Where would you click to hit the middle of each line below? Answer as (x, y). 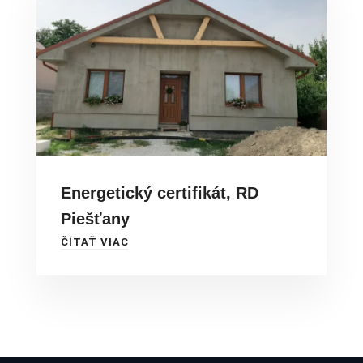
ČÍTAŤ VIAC (95, 242)
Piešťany (95, 219)
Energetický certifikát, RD (160, 193)
